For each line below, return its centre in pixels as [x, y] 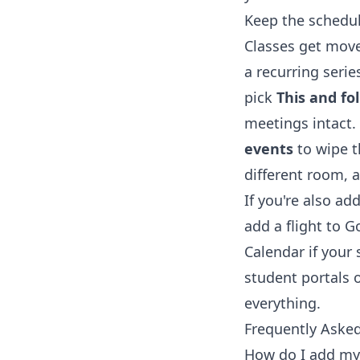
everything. [282, 303]
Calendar [274, 252]
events [269, 149]
